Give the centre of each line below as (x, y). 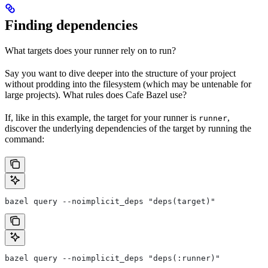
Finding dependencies (71, 25)
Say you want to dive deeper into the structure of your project (120, 74)
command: (25, 139)
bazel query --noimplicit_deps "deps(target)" (110, 202)
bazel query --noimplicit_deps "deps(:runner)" (112, 258)
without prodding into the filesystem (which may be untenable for (128, 84)
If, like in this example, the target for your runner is (102, 118)
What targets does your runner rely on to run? (90, 51)
